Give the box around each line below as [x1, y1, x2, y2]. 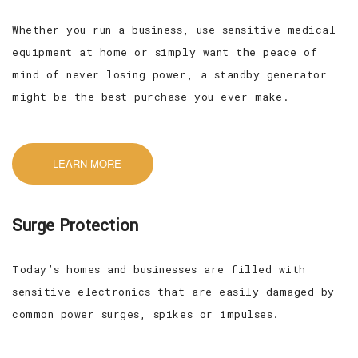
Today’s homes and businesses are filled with [12, 261, 306, 276]
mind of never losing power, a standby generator [12, 66, 328, 82]
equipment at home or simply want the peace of [12, 44, 318, 59]
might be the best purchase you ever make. [12, 89, 290, 104]
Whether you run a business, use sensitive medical [12, 22, 336, 37]
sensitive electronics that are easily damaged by [12, 284, 335, 299]
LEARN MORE [52, 155, 121, 171]
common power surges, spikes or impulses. [12, 306, 280, 321]
